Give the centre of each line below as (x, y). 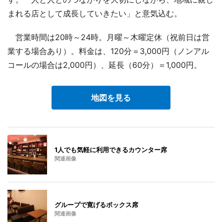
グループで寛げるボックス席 (96, 205)
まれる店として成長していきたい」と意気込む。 (95, 14)
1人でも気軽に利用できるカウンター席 (111, 150)
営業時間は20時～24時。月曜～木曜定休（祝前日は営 (109, 37)
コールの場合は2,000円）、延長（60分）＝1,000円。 (105, 65)
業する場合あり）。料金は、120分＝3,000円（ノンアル (108, 51)
